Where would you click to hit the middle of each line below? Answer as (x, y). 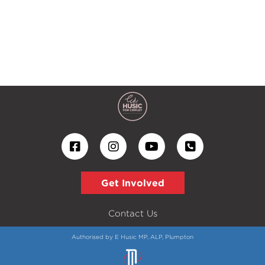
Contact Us (132, 213)
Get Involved (132, 183)
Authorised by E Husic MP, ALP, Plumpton (132, 237)
